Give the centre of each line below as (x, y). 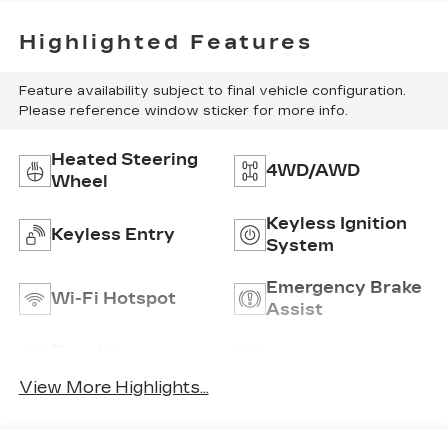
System (300, 245)
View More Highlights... (113, 387)
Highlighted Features (165, 42)
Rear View (97, 351)
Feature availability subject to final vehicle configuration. (212, 91)
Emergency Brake (344, 287)
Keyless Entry (112, 234)
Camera (85, 373)
